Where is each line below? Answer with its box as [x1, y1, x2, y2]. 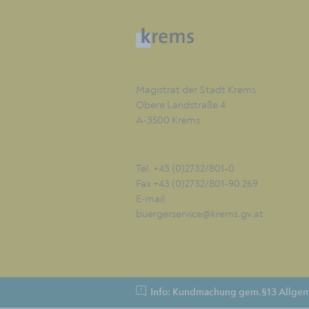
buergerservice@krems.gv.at [136, 207, 263, 220]
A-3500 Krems [136, 113, 200, 126]
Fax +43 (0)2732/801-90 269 [136, 177, 258, 190]
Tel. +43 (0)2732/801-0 [136, 161, 235, 175]
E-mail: [136, 192, 167, 205]
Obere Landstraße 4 [136, 98, 226, 111]
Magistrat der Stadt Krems [136, 83, 256, 96]
